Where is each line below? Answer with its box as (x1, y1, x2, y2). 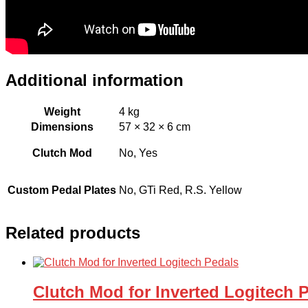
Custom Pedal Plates (8, 184, 116, 197)
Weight (43, 106, 80, 118)
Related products (5, 223, 140, 243)
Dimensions (30, 121, 93, 133)
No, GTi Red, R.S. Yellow (119, 184, 242, 197)
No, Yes (119, 147, 157, 159)
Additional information (5, 71, 184, 90)
